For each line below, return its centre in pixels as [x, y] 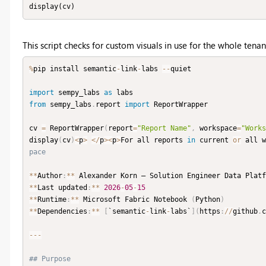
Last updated [62, 188]
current [214, 140]
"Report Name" [164, 129]
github [245, 212]
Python [208, 200]
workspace [216, 129]
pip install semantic [75, 69]
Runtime [52, 200]
